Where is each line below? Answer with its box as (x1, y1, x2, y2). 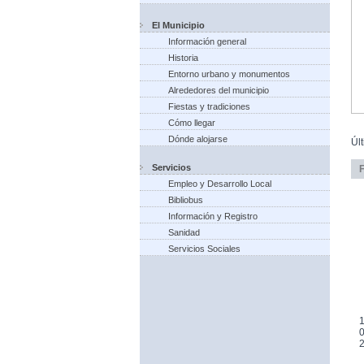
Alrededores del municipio (168, 85, 269, 95)
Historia (168, 53, 198, 63)
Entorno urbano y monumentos (168, 69, 290, 79)
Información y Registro (168, 211, 258, 221)
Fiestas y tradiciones (168, 102, 250, 111)
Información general (168, 37, 246, 46)
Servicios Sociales (168, 244, 240, 253)
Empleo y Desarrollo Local (168, 179, 271, 188)
